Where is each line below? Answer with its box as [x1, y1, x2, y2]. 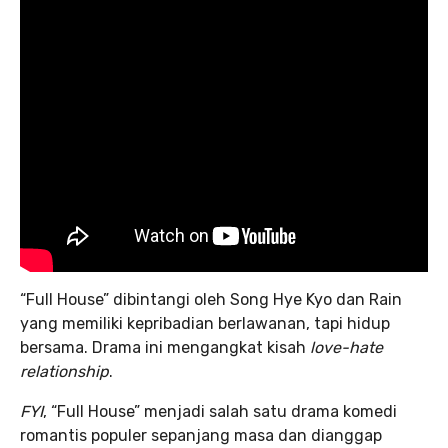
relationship [20, 362, 109, 381]
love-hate [310, 338, 383, 357]
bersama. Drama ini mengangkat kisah [20, 338, 310, 357]
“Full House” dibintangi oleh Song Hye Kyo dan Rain [20, 290, 402, 309]
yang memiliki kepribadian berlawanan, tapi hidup [20, 314, 390, 333]
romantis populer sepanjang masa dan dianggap [20, 426, 382, 445]
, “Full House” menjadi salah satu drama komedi [43, 402, 397, 421]
